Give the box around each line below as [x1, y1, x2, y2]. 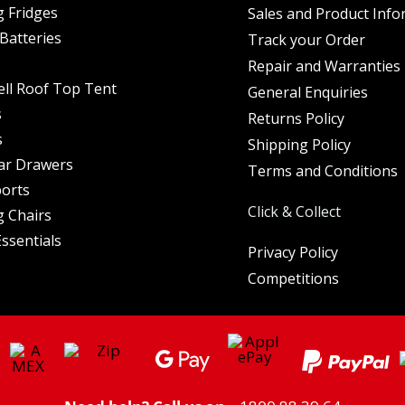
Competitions [248, 268, 339, 289]
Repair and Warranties [248, 56, 400, 77]
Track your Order [248, 30, 365, 51]
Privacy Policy [248, 242, 338, 263]
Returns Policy [248, 108, 344, 129]
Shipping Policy [248, 135, 351, 155]
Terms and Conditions [248, 161, 398, 182]
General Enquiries [248, 82, 368, 103]
